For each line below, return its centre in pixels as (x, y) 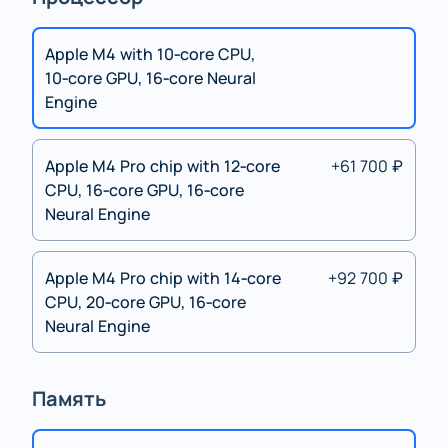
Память (69, 398)
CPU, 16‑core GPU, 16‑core (144, 190)
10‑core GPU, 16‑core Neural (150, 78)
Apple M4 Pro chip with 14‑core (163, 278)
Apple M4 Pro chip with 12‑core (162, 166)
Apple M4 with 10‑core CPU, (150, 54)
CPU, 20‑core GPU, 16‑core (145, 302)
